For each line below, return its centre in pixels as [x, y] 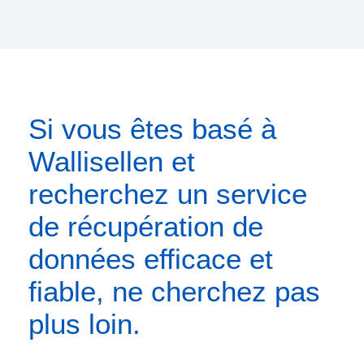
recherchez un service [168, 194]
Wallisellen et [112, 162]
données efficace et [151, 259]
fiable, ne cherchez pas [174, 292]
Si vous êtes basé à [152, 129]
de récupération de [146, 227]
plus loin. [84, 324]
